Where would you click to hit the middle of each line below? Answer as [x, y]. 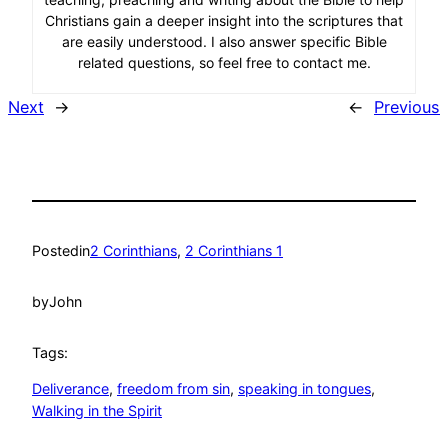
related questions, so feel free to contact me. [224, 63]
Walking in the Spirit [97, 410]
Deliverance [70, 388]
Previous [407, 107]
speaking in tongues [304, 388]
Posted [55, 251]
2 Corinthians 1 [234, 251]
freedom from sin [173, 388]
